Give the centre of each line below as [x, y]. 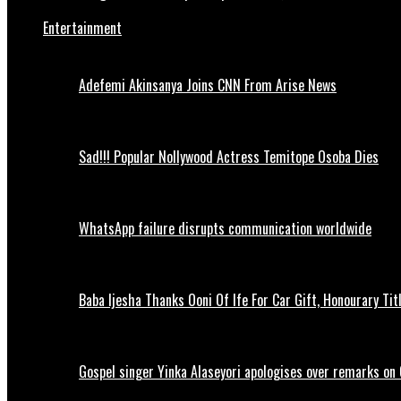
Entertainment [82, 28]
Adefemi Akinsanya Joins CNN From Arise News [208, 85]
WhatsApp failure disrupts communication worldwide [225, 229]
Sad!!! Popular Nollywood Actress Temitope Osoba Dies [229, 157]
